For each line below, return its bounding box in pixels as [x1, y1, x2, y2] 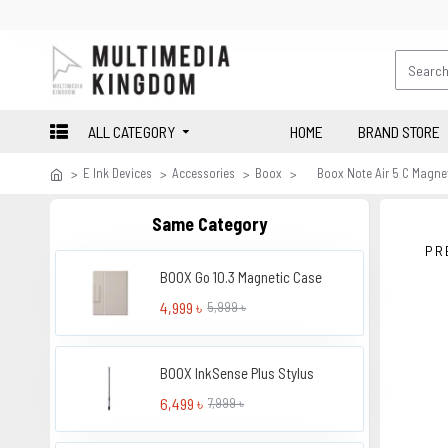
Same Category [152, 213, 267, 235]
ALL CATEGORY [88, 121, 175, 141]
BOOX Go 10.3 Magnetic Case [160, 268, 323, 286]
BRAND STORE [358, 121, 440, 141]
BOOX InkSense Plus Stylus [160, 363, 315, 382]
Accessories [172, 165, 235, 181]
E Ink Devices [83, 165, 152, 181]
